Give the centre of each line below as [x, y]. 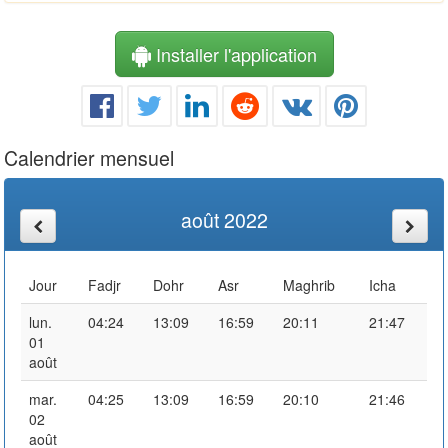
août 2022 [224, 219]
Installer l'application [233, 53]
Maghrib [309, 284]
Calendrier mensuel [89, 157]
